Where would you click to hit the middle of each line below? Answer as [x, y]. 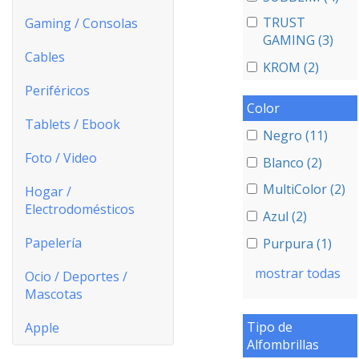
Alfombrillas [282, 344]
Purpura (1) [297, 243]
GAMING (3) [298, 40]
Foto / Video [61, 158]
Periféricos [57, 91]
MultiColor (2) [304, 190]
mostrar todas [297, 273]
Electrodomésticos [80, 209]
